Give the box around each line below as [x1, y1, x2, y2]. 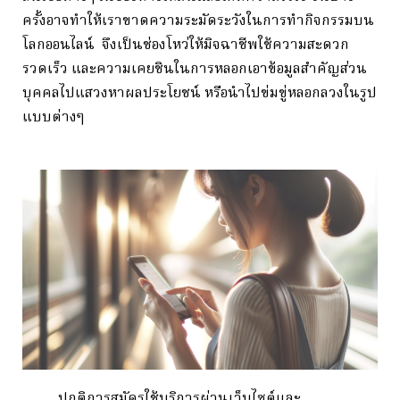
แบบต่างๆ [22, 105, 91, 129]
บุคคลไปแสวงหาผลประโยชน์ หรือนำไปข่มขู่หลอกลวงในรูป [22, 81, 377, 105]
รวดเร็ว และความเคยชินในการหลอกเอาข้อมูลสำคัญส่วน [22, 57, 367, 81]
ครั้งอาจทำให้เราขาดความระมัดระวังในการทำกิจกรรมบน [22, 9, 374, 33]
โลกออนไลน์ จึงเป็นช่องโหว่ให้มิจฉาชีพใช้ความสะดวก [22, 33, 349, 57]
